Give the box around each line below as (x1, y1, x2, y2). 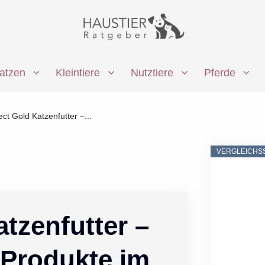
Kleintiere (56, 67, 101, 79)
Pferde (203, 67, 235, 79)
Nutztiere (131, 67, 173, 79)
